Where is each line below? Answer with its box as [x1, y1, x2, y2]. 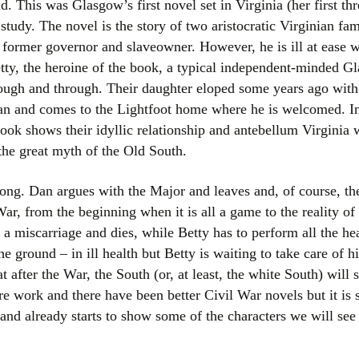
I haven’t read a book [247, 125, 354, 138]
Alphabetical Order [247, 53, 342, 66]
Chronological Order [247, 89, 350, 102]
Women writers [247, 17, 322, 30]
